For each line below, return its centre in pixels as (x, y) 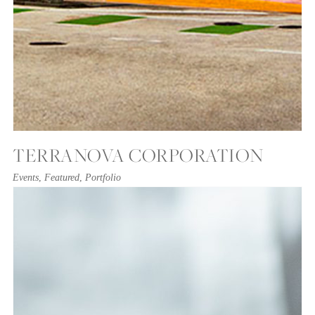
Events (26, 178)
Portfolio (103, 178)
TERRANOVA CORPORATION (138, 155)
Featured (62, 178)
